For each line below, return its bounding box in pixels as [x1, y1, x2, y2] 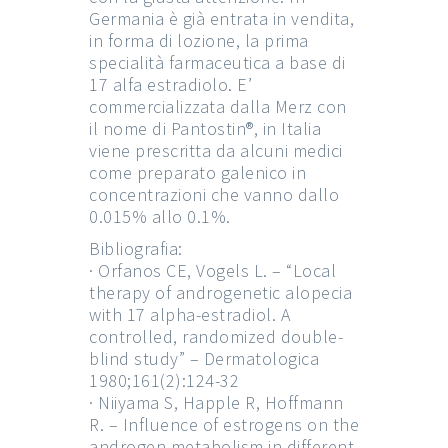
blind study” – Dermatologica [89, 346, 319, 370]
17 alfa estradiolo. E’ [89, 72, 252, 96]
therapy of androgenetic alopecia [89, 280, 352, 304]
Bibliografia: [89, 236, 183, 260]
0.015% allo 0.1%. [89, 204, 231, 228]
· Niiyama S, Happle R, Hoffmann [89, 390, 344, 414]
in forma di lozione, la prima [89, 28, 309, 52]
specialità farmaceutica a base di [89, 50, 346, 74]
